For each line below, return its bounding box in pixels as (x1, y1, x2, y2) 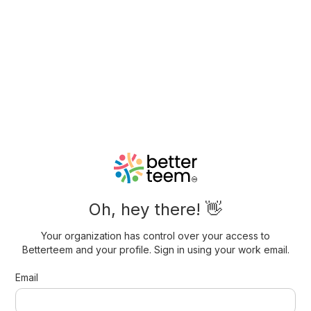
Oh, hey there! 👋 (89, 199, 222, 219)
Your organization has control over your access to (41, 229, 270, 242)
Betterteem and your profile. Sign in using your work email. (22, 243, 289, 255)
